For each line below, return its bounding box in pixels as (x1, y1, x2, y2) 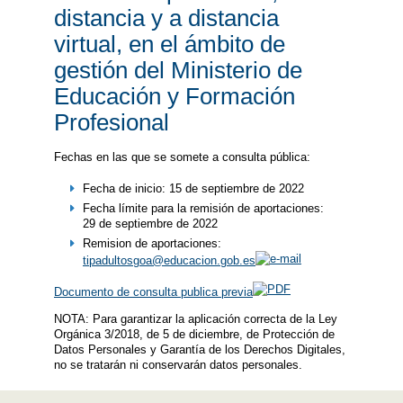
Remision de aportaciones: (82, 236, 221, 250)
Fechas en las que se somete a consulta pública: (54, 149, 310, 164)
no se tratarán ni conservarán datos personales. (54, 357, 302, 372)
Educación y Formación (54, 83, 295, 109)
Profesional (54, 109, 169, 135)
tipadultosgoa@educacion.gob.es (82, 254, 255, 268)
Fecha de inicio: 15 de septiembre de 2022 (82, 181, 304, 195)
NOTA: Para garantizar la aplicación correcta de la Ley (54, 311, 337, 326)
